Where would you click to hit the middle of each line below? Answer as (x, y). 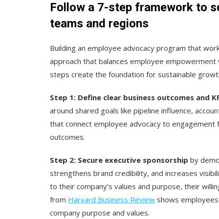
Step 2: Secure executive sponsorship (119, 160)
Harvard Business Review (111, 199)
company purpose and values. (101, 212)
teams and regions (99, 23)
